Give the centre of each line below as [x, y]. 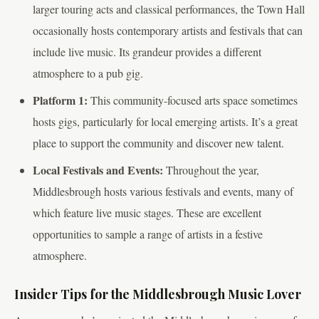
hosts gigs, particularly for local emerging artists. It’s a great [165, 122]
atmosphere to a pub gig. [88, 73]
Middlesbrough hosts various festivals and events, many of [163, 192]
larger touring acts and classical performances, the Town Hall [168, 9]
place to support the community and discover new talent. [158, 143]
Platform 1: [60, 100]
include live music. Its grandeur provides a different [147, 52]
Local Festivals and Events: [98, 170]
